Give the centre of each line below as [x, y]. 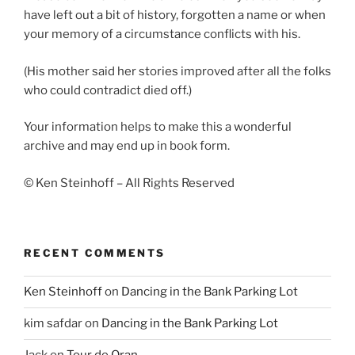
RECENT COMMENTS [95, 253]
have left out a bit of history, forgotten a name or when [175, 15]
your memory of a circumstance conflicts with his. [162, 34]
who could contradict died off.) [108, 90]
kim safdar [53, 324]
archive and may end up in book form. [127, 146]
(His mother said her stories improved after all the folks [177, 71]
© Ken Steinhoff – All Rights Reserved [129, 183]
